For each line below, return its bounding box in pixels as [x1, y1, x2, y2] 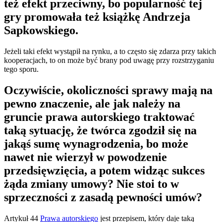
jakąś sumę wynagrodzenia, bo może [4, 137, 188, 151]
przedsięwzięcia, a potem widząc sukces [4, 164, 205, 177]
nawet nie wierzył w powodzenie [4, 151, 167, 164]
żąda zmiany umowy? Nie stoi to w [4, 177, 179, 191]
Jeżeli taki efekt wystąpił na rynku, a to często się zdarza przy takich [4, 47, 216, 56]
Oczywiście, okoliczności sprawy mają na [4, 84, 213, 97]
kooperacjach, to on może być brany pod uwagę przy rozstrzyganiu [4, 56, 214, 65]
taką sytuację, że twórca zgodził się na [4, 124, 197, 137]
